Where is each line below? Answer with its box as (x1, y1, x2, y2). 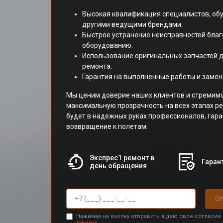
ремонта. (82, 62, 112, 70)
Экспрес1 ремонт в (89, 154, 154, 162)
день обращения (89, 162, 147, 170)
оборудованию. (82, 41, 133, 49)
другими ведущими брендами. (82, 20, 183, 28)
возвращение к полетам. (66, 122, 148, 130)
